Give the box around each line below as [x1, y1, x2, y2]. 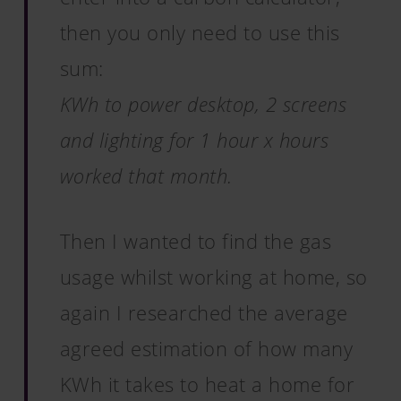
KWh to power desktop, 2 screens [59, 90, 347, 117]
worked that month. [59, 162, 233, 189]
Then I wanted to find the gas [59, 227, 332, 254]
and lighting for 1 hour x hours [59, 126, 329, 153]
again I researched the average [59, 299, 348, 326]
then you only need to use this [59, 19, 340, 46]
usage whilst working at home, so [59, 263, 368, 290]
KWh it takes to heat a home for [59, 371, 355, 397]
